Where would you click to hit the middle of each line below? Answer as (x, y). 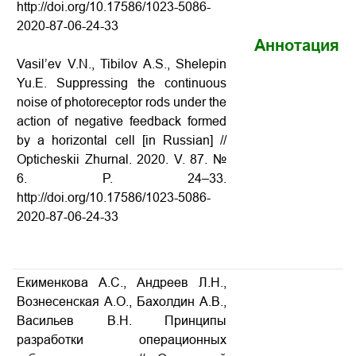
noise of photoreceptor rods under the (122, 102)
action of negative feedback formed (122, 121)
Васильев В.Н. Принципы (122, 321)
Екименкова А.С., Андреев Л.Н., (122, 282)
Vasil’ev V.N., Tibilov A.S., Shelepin (122, 64)
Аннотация (297, 45)
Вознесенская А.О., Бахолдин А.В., (122, 302)
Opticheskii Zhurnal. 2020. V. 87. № (122, 159)
